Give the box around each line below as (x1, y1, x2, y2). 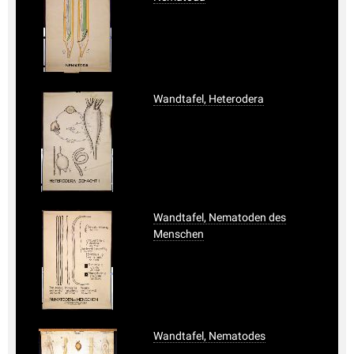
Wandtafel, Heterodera (153, 92, 264, 105)
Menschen (153, 227, 204, 240)
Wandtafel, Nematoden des (153, 210, 286, 224)
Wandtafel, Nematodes (153, 329, 265, 342)
